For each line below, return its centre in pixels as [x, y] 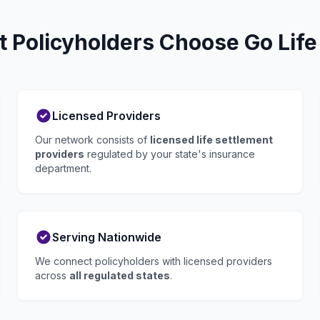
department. [63, 168]
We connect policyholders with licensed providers [154, 261]
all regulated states [120, 275]
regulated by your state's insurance [170, 154]
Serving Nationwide [107, 237]
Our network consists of [92, 140]
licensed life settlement [211, 140]
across [52, 275]
